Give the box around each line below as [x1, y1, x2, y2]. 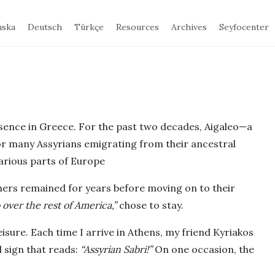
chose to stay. [117, 198, 184, 211]
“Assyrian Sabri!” [80, 242, 152, 255]
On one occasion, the [152, 242, 254, 255]
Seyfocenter [219, 21, 269, 33]
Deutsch [28, 21, 63, 33]
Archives [171, 21, 207, 33]
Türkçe [74, 21, 104, 33]
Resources [116, 21, 160, 33]
